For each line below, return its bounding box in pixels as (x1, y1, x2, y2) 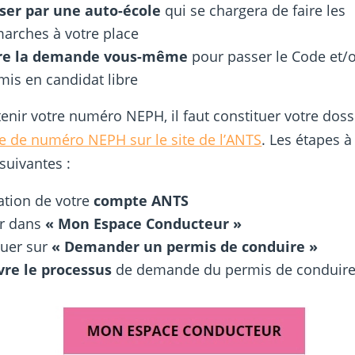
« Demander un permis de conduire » (52, 237, 319, 257)
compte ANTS (94, 191, 189, 211)
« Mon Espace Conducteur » (45, 214, 242, 234)
